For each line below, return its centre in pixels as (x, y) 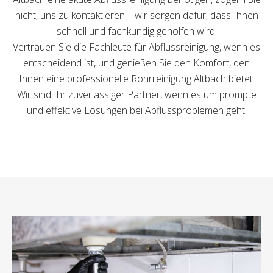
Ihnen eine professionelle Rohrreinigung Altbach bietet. (136, 79)
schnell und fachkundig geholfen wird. (136, 31)
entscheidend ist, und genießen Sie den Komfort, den (136, 63)
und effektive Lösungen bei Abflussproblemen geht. (136, 110)
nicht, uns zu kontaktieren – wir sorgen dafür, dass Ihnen (136, 15)
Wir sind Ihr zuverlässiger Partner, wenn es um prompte (136, 94)
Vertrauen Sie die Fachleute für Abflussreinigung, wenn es (136, 47)
